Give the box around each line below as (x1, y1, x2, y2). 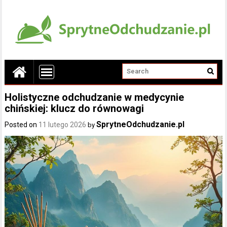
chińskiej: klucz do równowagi (5, 102, 144, 115)
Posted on (5, 121, 39, 129)
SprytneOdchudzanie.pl (96, 120, 185, 129)
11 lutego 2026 (39, 121, 87, 129)
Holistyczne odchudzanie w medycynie (5, 91, 184, 103)
